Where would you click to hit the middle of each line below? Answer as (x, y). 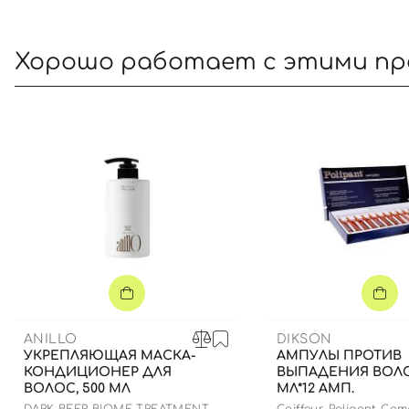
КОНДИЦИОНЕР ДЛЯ (98, 372)
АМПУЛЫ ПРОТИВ (339, 356)
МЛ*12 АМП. (315, 388)
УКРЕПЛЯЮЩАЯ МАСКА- (110, 356)
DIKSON (304, 339)
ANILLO (51, 339)
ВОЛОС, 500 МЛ (77, 388)
